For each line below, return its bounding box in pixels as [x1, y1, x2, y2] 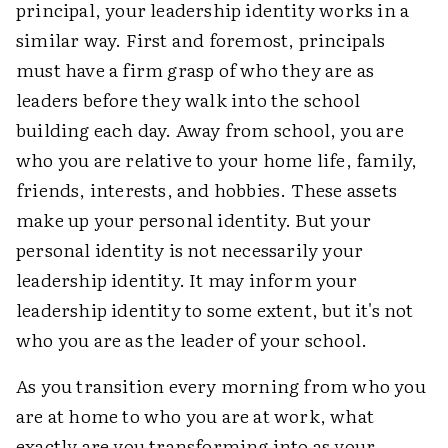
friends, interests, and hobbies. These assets [16, 175, 398, 203]
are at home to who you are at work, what [16, 401, 375, 429]
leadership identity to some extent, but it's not [16, 295, 414, 323]
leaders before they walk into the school [16, 85, 361, 113]
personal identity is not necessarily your [16, 235, 364, 263]
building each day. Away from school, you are [16, 115, 404, 143]
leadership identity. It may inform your [16, 265, 357, 293]
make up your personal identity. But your [16, 205, 372, 233]
